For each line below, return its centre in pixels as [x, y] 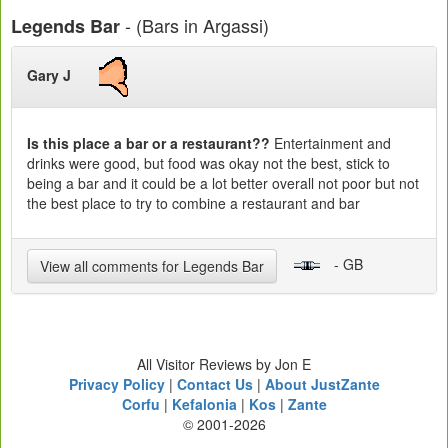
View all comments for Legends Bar [152, 266]
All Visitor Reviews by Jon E [224, 364]
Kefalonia [204, 404]
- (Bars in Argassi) [194, 25]
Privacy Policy [116, 384]
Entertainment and [330, 143]
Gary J [63, 74]
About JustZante [322, 384]
